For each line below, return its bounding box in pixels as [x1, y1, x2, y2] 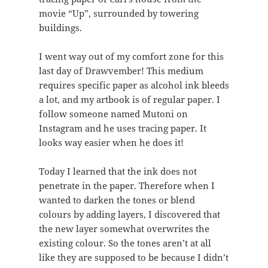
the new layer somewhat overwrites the [38, 223, 209, 235]
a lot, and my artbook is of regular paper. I [38, 93, 220, 106]
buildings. [38, 22, 82, 34]
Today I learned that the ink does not [38, 165, 197, 178]
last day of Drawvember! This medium [38, 65, 203, 77]
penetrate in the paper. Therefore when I [38, 179, 215, 192]
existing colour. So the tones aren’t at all [38, 237, 211, 249]
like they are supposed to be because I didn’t [38, 251, 229, 264]
